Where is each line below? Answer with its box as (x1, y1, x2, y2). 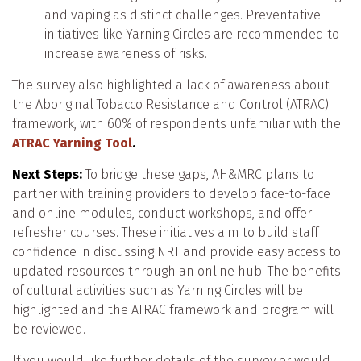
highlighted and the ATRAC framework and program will (12, 302, 334, 318)
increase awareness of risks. (44, 46, 207, 62)
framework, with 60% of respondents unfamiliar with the (12, 116, 341, 132)
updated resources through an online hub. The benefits (12, 263, 341, 280)
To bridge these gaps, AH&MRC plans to (82, 167, 314, 183)
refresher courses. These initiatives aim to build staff (12, 225, 318, 241)
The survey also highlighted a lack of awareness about (12, 77, 330, 93)
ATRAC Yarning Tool (12, 135, 132, 151)
